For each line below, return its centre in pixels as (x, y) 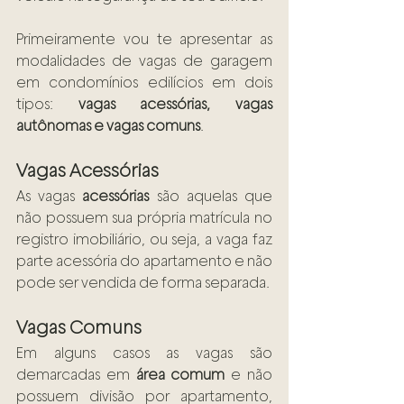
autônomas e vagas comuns (108, 126)
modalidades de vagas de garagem (144, 61)
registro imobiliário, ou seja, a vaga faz (144, 240)
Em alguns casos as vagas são (144, 353)
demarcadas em (76, 375)
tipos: (47, 105)
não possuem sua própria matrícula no (144, 218)
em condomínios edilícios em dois (144, 83)
